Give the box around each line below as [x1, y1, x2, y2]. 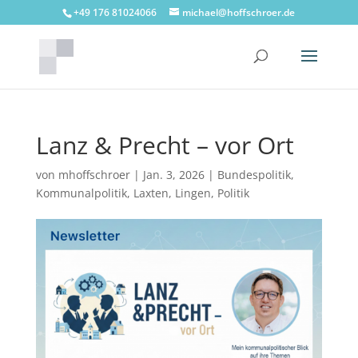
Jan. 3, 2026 [142, 167, 205, 182]
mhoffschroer [58, 167, 130, 182]
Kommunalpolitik [35, 185, 127, 201]
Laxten [133, 185, 169, 201]
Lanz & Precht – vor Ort [35, 129, 294, 161]
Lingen [174, 185, 211, 201]
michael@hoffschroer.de [182, 6, 296, 19]
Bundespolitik [217, 167, 291, 182]
